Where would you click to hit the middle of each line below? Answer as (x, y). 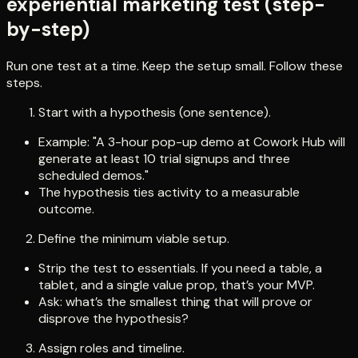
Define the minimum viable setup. (134, 239)
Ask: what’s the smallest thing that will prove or (175, 302)
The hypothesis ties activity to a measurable (169, 193)
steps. (24, 83)
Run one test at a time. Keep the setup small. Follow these (175, 66)
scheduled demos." (93, 176)
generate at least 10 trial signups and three (164, 159)
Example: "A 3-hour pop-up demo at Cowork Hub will (192, 142)
